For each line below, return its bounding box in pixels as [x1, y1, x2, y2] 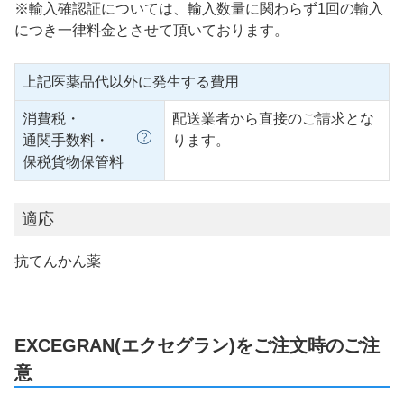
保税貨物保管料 [23, 153, 124, 170]
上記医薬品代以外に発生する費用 [23, 73, 239, 89]
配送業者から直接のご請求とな [172, 110, 374, 126]
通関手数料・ [23, 132, 109, 148]
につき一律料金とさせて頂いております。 [14, 22, 289, 38]
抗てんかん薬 [14, 252, 101, 269]
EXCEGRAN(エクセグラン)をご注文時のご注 [14, 335, 380, 356]
